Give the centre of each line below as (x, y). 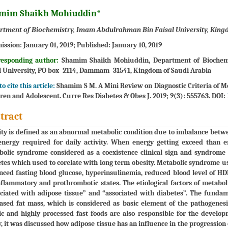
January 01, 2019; (50, 45)
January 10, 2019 (137, 45)
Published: (94, 45)
